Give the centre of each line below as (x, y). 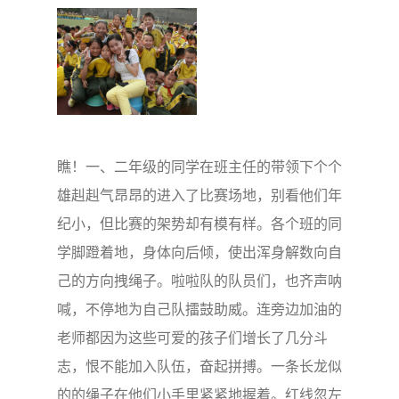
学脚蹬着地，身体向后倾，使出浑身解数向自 (199, 252)
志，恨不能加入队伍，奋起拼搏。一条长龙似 (199, 366)
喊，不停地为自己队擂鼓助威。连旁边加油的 (199, 309)
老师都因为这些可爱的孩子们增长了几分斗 (192, 338)
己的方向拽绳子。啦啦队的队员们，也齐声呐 (199, 281)
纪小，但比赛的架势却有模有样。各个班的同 (199, 224)
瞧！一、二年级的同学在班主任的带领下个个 (199, 167)
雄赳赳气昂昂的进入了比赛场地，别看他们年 (199, 195)
